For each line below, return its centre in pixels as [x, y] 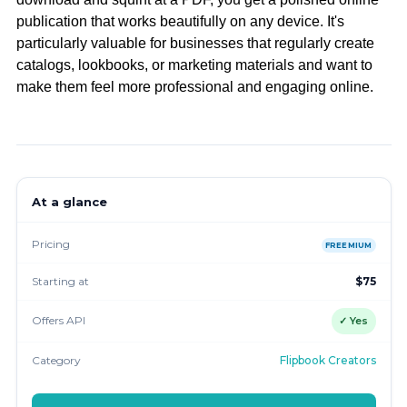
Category [56, 361]
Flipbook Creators [328, 361]
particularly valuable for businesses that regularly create [195, 43]
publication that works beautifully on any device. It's [180, 21]
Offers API [58, 321]
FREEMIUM [348, 245]
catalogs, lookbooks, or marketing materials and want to [194, 65]
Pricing [50, 243]
